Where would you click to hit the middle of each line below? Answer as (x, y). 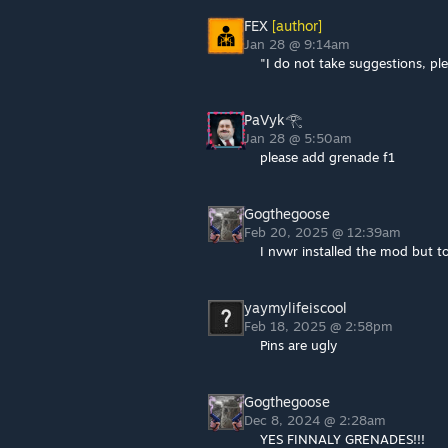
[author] (295, 25)
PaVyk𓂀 (273, 119)
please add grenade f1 (327, 157)
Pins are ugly (298, 345)
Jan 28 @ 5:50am (300, 138)
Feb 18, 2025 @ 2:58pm (320, 326)
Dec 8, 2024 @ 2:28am (317, 420)
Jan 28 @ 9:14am (299, 44)
